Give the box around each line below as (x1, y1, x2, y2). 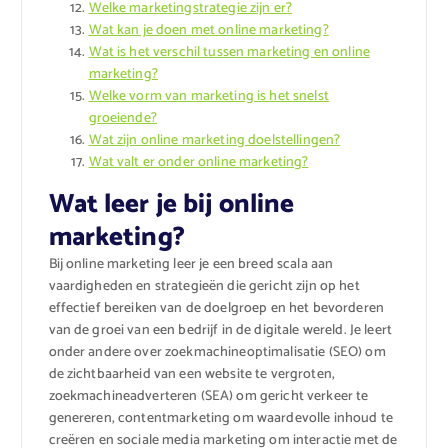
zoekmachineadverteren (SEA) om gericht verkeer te (48, 385, 369, 409)
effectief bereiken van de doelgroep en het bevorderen (48, 297, 384, 321)
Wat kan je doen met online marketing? (88, 19, 329, 43)
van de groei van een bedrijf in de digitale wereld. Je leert (48, 319, 392, 343)
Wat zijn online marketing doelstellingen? (88, 129, 341, 153)
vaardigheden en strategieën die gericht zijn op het (48, 275, 360, 299)
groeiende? (88, 107, 157, 131)
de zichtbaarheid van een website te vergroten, (48, 363, 335, 387)
